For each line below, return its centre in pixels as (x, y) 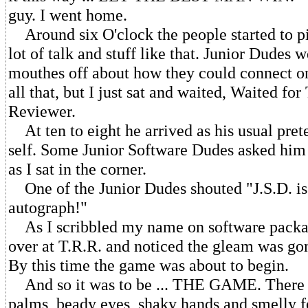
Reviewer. (42, 111)
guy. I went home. (68, 15)
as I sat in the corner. (77, 169)
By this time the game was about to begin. (148, 265)
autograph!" (48, 207)
